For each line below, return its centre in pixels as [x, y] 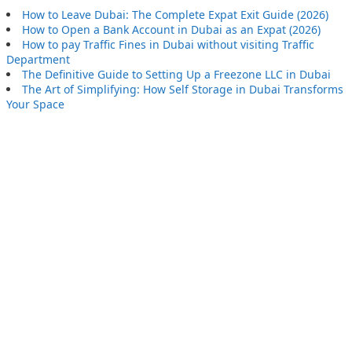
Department [38, 60]
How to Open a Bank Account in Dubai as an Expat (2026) [171, 30]
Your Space [35, 104]
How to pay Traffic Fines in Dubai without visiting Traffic [168, 45]
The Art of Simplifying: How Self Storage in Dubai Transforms [183, 90]
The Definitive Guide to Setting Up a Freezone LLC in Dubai [176, 75]
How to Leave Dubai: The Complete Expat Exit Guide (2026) [175, 15]
